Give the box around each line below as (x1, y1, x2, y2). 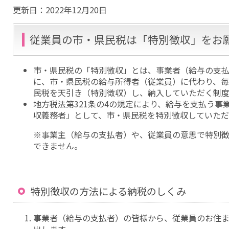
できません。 (33, 139, 82, 152)
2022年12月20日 (45, 4, 107, 16)
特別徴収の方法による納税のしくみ (31, 184, 186, 198)
